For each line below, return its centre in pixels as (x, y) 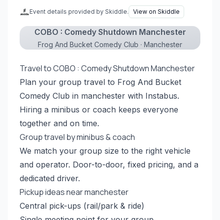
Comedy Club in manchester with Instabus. (99, 96)
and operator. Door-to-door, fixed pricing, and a (109, 165)
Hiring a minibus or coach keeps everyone (99, 110)
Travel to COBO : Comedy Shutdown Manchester (107, 68)
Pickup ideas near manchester (74, 192)
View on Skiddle (156, 12)
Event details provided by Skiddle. (79, 12)
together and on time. (59, 123)
